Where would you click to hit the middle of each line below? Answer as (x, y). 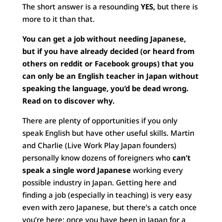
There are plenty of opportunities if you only (100, 120)
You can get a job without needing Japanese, (104, 39)
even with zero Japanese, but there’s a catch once (109, 207)
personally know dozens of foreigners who (97, 158)
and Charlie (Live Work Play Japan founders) (99, 145)
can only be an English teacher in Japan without (110, 76)
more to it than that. (58, 19)
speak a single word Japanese (76, 170)
